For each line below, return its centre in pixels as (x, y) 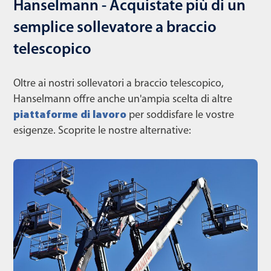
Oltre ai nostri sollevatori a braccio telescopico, (119, 84)
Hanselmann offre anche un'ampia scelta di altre (123, 100)
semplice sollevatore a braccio (115, 28)
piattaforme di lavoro (70, 116)
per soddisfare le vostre (180, 116)
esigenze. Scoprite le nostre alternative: (102, 131)
